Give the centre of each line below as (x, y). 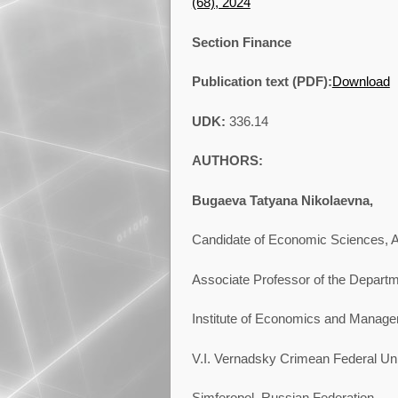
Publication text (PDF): (262, 82)
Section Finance (241, 42)
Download (361, 82)
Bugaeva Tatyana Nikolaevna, (282, 200)
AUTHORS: (227, 161)
